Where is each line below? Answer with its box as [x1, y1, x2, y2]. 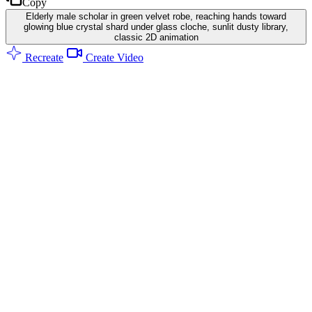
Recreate [22, 51, 63, 63]
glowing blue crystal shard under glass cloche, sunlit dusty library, [24, 21, 288, 32]
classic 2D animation [114, 31, 198, 42]
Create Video [83, 51, 143, 63]
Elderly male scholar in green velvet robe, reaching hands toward [26, 10, 286, 22]
